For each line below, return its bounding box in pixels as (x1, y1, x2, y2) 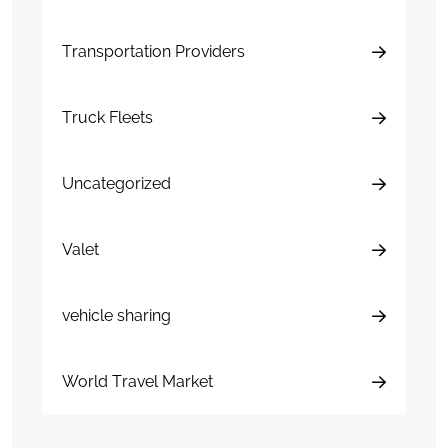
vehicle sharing (62, 306, 171, 326)
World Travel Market (62, 372, 213, 392)
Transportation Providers (62, 42, 245, 62)
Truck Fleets (62, 108, 153, 128)
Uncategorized (62, 174, 171, 194)
